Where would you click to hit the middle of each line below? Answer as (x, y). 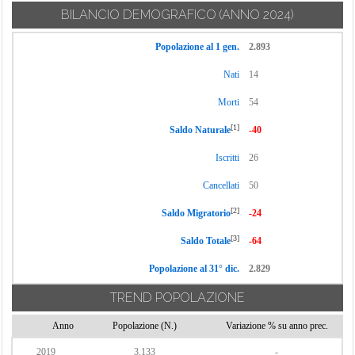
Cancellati (221, 185)
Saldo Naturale (200, 130)
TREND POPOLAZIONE (177, 298)
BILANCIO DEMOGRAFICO (139, 15)
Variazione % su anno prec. (277, 326)
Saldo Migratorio (196, 213)
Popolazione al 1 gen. (197, 47)
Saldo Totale (206, 241)
